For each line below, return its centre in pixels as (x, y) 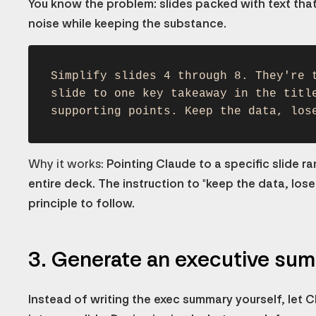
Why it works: (66, 164)
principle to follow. (81, 204)
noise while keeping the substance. (127, 24)
